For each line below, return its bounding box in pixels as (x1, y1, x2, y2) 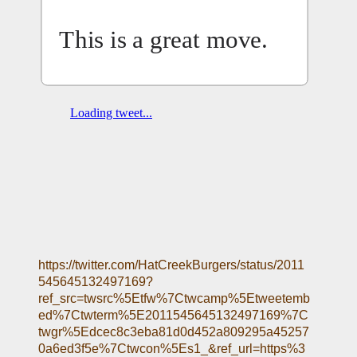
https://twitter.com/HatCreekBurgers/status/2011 (38, 257, 305, 272)
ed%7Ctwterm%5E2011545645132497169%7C (38, 308, 309, 322)
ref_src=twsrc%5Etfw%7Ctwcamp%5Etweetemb (38, 291, 311, 305)
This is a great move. (59, 25, 269, 53)
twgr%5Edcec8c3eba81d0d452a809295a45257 (38, 324, 310, 339)
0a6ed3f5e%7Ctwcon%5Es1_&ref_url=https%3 (38, 341, 306, 355)
